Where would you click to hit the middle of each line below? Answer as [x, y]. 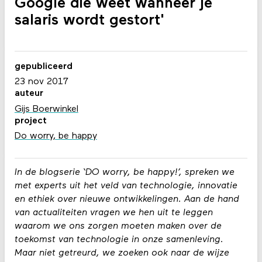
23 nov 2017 [41, 82]
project [30, 121]
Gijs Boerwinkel [46, 109]
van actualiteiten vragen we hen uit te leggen [113, 213]
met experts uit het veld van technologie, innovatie [126, 186]
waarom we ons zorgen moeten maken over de [118, 226]
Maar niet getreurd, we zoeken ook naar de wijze [122, 253]
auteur [29, 94]
